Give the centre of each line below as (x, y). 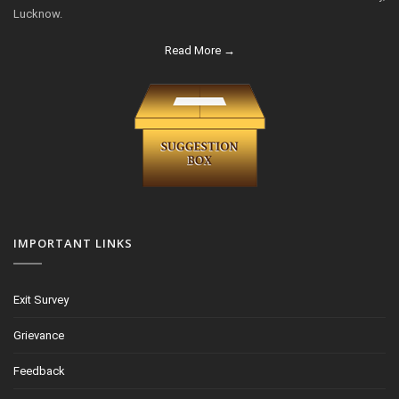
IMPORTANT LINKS (73, 243)
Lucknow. (38, 14)
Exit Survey (41, 300)
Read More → (199, 50)
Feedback (39, 371)
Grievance (39, 335)
